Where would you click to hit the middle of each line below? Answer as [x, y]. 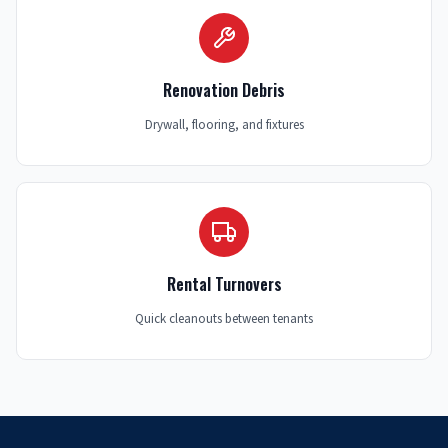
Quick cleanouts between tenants [224, 319]
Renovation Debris [224, 90]
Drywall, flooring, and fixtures [224, 125]
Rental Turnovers [224, 284]
